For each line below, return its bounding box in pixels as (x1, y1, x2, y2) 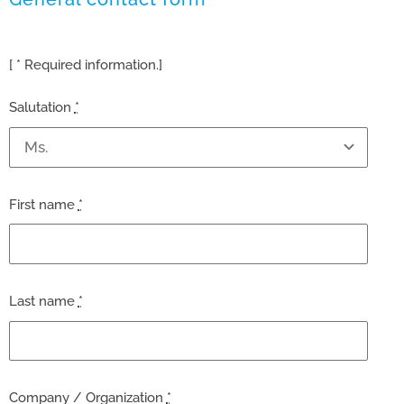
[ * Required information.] (8, 57, 162, 74)
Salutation (8, 99, 75, 116)
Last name (8, 293, 78, 309)
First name (8, 196, 78, 213)
